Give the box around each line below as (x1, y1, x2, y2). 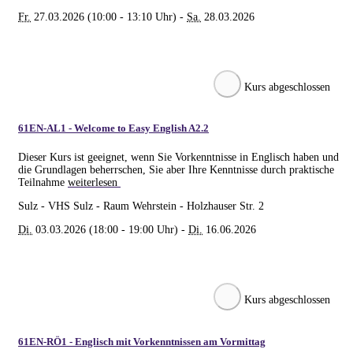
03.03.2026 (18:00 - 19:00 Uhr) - (32, 224, 188, 236)
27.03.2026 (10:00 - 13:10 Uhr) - (31, 10, 187, 23)
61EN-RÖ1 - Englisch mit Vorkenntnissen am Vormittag (18, 335, 266, 347)
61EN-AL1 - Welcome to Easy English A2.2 (18, 122, 209, 135)
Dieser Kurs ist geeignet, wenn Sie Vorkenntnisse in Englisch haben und (18, 151, 339, 164)
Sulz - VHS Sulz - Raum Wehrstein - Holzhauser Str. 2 (18, 200, 264, 213)
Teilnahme (18, 176, 68, 189)
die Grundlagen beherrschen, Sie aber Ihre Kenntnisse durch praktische (18, 164, 334, 176)
